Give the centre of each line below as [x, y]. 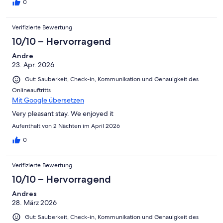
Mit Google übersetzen [48, 100]
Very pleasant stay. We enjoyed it [63, 113]
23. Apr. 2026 [33, 65]
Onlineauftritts [31, 90]
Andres [24, 193]
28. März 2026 [34, 202]
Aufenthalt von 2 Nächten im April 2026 [66, 126]
